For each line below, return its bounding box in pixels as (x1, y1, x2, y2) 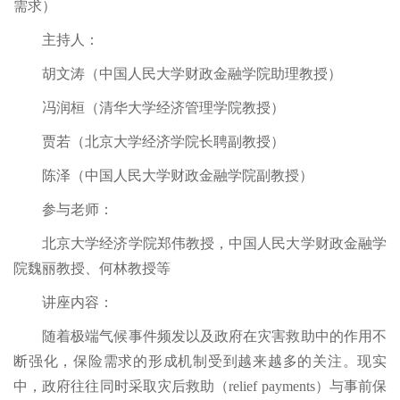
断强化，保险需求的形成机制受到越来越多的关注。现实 (13, 354, 387, 370)
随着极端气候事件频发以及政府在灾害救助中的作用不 (42, 329, 387, 345)
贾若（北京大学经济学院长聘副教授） (42, 134, 285, 150)
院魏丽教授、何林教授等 (13, 261, 171, 277)
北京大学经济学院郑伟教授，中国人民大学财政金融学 (42, 236, 387, 252)
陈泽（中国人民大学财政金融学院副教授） (42, 168, 313, 184)
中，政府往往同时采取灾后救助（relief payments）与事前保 (13, 379, 387, 395)
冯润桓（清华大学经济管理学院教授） (42, 100, 285, 116)
